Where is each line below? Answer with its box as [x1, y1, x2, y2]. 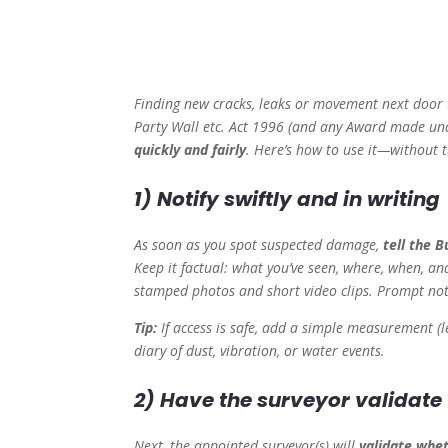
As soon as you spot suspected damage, [134, 235, 384, 255]
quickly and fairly [134, 140, 247, 160]
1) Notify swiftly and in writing [134, 185, 441, 214]
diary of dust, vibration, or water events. [134, 341, 386, 361]
